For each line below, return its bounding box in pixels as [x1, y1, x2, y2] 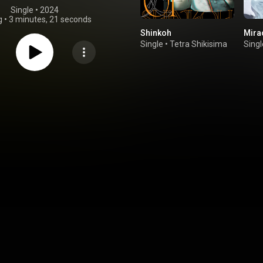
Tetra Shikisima [170, 39, 227, 49]
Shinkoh [140, 28, 171, 38]
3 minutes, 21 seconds [9, 15, 92, 24]
